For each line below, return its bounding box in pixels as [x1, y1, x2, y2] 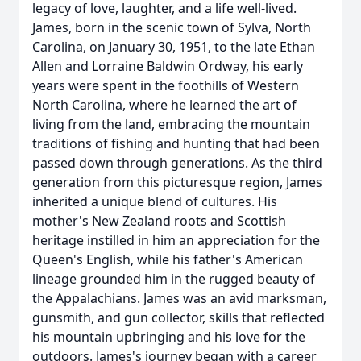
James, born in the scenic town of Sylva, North [32, 19, 311, 36]
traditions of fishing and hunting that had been [32, 135, 320, 152]
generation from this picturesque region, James [32, 173, 322, 191]
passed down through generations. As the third [32, 154, 322, 172]
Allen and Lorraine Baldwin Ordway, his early [32, 57, 303, 75]
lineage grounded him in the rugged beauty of [32, 270, 315, 288]
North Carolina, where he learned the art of [32, 96, 297, 114]
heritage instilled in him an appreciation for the [32, 231, 320, 249]
